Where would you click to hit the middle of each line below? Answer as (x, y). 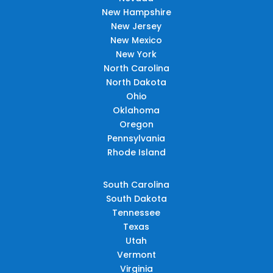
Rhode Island (136, 152)
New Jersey (136, 26)
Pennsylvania (136, 138)
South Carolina (136, 184)
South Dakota (136, 198)
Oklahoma (136, 110)
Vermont (136, 254)
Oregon (136, 124)
